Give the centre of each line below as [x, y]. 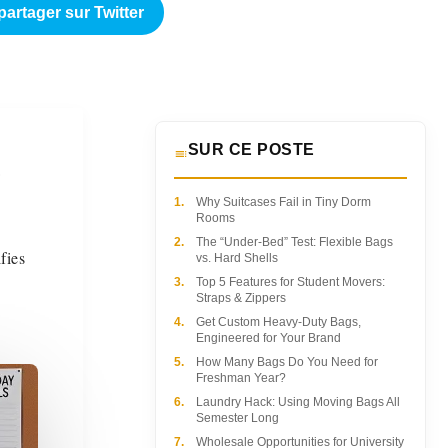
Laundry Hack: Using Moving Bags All [297, 401]
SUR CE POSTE [251, 149]
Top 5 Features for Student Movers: [290, 281]
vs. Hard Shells [236, 257]
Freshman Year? [240, 377]
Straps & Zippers [240, 297]
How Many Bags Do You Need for [286, 361]
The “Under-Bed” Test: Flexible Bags [294, 241]
